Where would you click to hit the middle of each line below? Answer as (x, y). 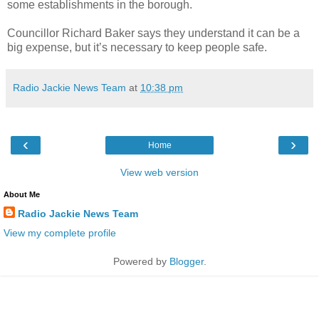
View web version (159, 172)
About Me (22, 194)
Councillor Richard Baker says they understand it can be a (153, 33)
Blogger (186, 261)
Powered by (141, 261)
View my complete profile (60, 232)
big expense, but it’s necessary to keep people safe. (137, 47)
